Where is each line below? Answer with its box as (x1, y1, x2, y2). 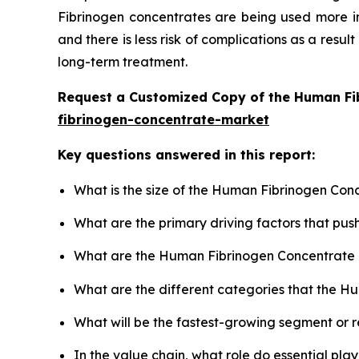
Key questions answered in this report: (58, 146, 315, 163)
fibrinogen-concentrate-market (58, 111, 269, 127)
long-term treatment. (58, 53, 188, 70)
